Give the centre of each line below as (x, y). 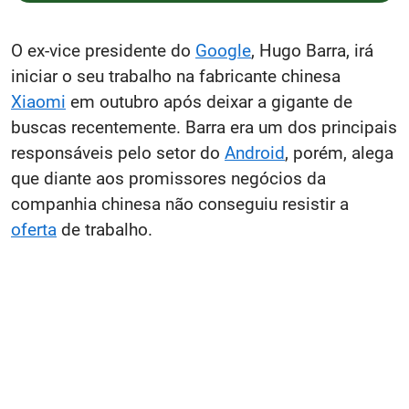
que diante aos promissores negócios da (168, 178)
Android (255, 153)
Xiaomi (38, 102)
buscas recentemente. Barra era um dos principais (204, 127)
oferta (34, 230)
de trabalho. (105, 230)
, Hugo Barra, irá (312, 51)
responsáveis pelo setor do (118, 153)
